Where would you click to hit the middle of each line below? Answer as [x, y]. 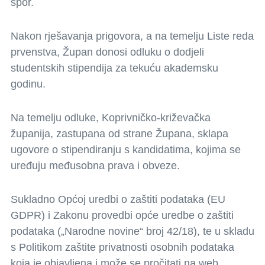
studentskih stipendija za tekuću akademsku [114, 68]
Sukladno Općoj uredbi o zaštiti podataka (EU [118, 199]
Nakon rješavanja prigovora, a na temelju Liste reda [132, 36]
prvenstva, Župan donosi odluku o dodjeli [107, 52]
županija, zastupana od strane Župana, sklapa [119, 134]
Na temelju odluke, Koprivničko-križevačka [111, 118]
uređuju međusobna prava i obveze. [95, 166]
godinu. [28, 84]
